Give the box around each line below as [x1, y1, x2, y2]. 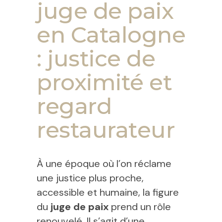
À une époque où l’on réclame [37, 157, 171, 170]
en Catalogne [37, 21, 185, 48]
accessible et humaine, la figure [37, 186, 179, 199]
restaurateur [37, 116, 175, 143]
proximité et [37, 68, 172, 96]
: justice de [37, 45, 155, 72]
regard [37, 92, 111, 119]
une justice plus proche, [37, 171, 144, 184]
